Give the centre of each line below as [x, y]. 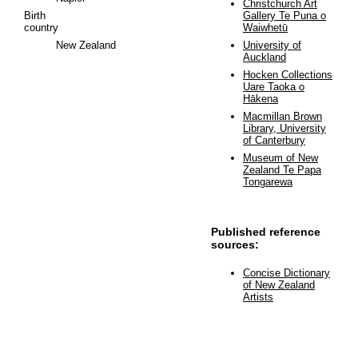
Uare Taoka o [273, 86]
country [41, 27]
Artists [258, 296]
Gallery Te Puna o [284, 15]
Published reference [265, 231]
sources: [235, 244]
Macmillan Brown [282, 116]
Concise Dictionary [286, 272]
